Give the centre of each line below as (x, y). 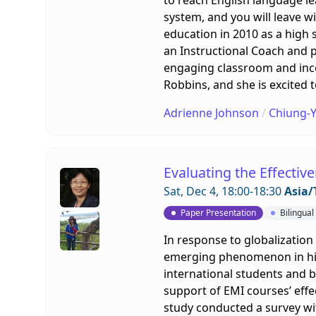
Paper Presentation (218, 212)
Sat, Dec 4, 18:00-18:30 (224, 191)
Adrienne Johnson (211, 113)
